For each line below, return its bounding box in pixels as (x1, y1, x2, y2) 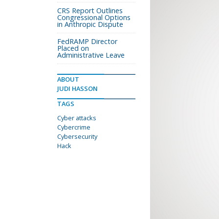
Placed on (57, 44, 89, 53)
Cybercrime (57, 123, 90, 131)
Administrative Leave (57, 50, 125, 60)
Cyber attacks (57, 113, 96, 122)
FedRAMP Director (57, 37, 117, 46)
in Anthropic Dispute (57, 20, 123, 29)
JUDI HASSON (57, 84, 98, 93)
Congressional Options (57, 13, 131, 22)
